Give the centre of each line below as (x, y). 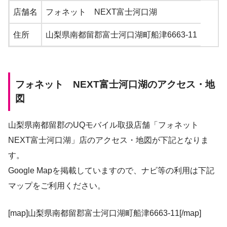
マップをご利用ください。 (57, 186)
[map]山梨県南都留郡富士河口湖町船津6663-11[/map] (105, 213)
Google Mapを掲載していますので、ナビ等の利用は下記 (111, 171)
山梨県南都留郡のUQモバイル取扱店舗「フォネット (107, 125)
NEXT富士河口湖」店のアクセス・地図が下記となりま (108, 140)
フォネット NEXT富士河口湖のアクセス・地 (115, 84)
